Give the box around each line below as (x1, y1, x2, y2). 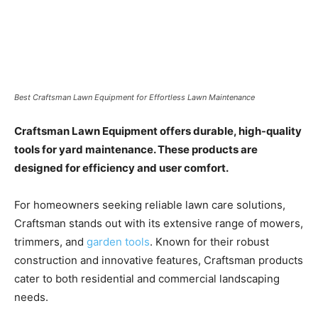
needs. (14, 290, 48, 304)
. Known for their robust (150, 234, 269, 248)
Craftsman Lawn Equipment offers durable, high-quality (14, 124, 302, 138)
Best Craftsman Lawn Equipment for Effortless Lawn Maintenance (14, 92, 255, 102)
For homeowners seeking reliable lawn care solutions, (14, 197, 285, 212)
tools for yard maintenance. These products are (14, 142, 258, 156)
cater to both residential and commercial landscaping (14, 271, 280, 285)
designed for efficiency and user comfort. (14, 160, 229, 175)
